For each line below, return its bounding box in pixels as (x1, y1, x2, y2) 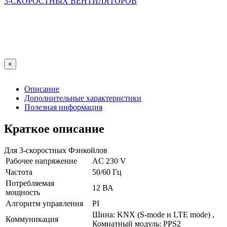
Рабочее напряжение (6, 156, 77, 165)
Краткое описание (4, 122, 104, 135)
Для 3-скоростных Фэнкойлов (4, 145, 107, 155)
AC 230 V (92, 156, 126, 165)
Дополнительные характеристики (24, 94, 141, 103)
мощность (6, 187, 40, 197)
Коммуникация (6, 214, 58, 223)
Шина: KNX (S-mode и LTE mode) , (92, 210, 214, 219)
